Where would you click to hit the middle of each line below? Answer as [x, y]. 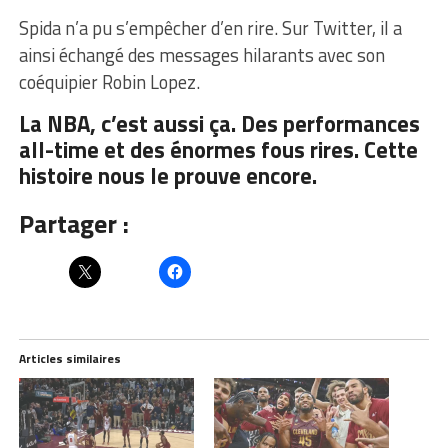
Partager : [73, 224]
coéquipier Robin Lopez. [109, 82]
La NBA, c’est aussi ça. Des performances [219, 124]
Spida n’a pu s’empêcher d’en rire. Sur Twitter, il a [210, 28]
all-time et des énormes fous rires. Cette [218, 150]
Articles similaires [69, 359]
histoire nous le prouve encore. [167, 176]
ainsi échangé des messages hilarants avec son [201, 55]
